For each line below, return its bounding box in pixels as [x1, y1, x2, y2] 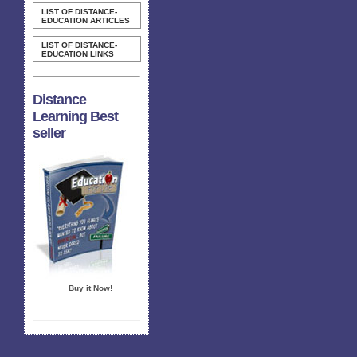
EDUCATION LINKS [41, 49, 114, 58]
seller [33, 124, 65, 141]
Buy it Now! [69, 283, 112, 292]
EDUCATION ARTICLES [41, 16, 130, 25]
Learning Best [33, 108, 118, 124]
